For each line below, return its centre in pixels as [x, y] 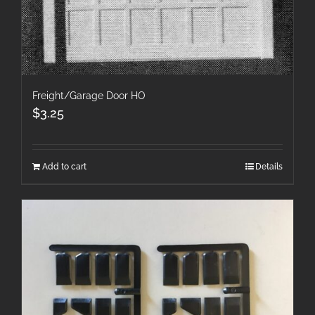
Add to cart [64, 166]
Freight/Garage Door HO [89, 95]
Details [269, 166]
